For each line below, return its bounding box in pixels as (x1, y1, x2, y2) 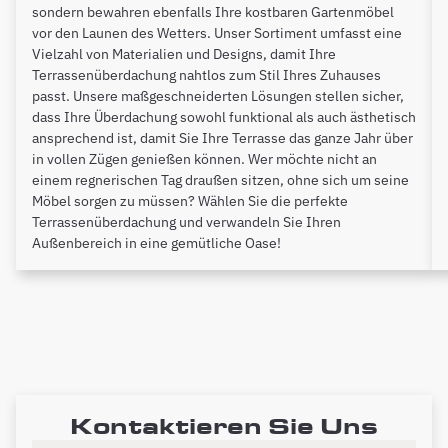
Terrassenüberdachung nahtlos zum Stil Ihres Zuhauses (32, 65, 381, 84)
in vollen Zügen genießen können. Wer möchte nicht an (32, 149, 377, 168)
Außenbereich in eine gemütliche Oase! (32, 233, 281, 252)
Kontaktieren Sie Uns (70, 411, 378, 439)
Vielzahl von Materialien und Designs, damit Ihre (32, 44, 336, 63)
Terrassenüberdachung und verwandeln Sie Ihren (32, 212, 341, 231)
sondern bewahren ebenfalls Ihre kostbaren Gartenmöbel (32, 2, 394, 21)
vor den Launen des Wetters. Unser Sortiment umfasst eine (32, 23, 402, 42)
